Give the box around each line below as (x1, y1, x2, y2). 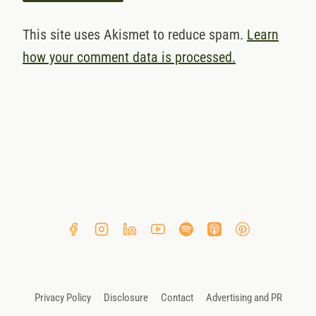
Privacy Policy (34, 291, 91, 304)
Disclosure (103, 291, 148, 304)
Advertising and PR (205, 291, 282, 304)
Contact (160, 291, 193, 304)
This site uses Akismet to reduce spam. (23, 26, 247, 44)
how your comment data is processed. (23, 49, 236, 66)
